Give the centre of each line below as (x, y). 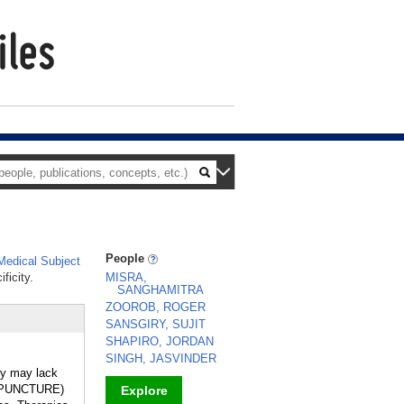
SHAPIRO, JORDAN (160, 341)
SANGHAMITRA (161, 290)
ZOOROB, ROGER (156, 307)
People (127, 258)
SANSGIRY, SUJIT (156, 324)
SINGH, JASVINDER (161, 358)
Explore (144, 390)
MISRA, (126, 277)
